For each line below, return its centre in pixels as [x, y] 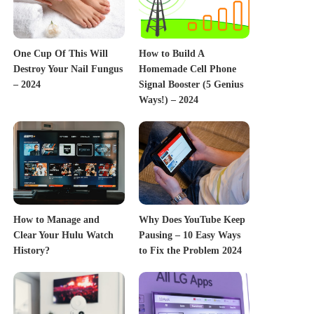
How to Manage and [57, 220]
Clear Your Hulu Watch [64, 235]
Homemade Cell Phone [187, 69]
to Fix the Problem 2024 [190, 251]
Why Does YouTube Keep [192, 220]
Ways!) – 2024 [168, 100]
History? [32, 251]
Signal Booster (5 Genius [191, 85]
